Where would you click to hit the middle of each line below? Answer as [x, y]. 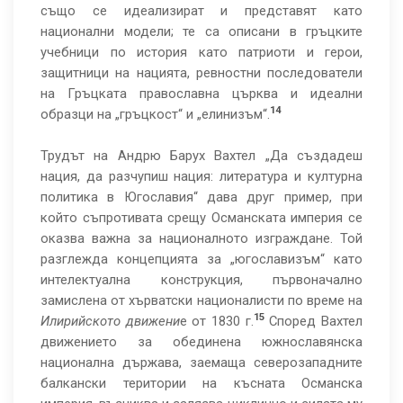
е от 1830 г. [216, 321]
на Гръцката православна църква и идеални [201, 94]
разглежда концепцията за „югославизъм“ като [201, 259]
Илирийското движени [110, 321]
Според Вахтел [313, 321]
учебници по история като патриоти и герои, [201, 52]
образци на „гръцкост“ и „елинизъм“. [155, 114]
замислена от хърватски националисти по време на [201, 300]
